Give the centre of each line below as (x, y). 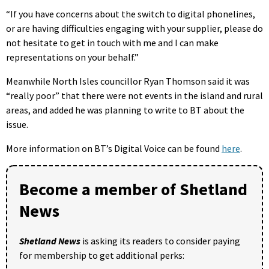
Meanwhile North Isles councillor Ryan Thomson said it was (128, 81)
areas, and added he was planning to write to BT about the (125, 110)
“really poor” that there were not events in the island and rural (134, 95)
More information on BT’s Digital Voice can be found (114, 148)
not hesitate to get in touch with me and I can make (112, 42)
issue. (17, 124)
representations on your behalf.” (72, 57)
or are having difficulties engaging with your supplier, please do (134, 28)
